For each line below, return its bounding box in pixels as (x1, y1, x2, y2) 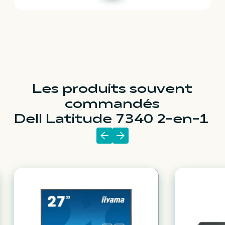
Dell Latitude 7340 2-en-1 (14, 113, 209, 126)
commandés (65, 98, 160, 111)
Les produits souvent (32, 83, 193, 96)
